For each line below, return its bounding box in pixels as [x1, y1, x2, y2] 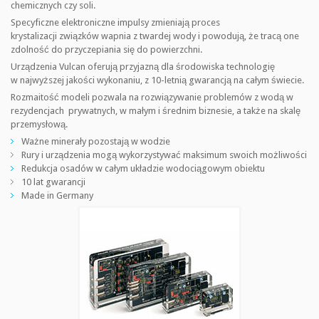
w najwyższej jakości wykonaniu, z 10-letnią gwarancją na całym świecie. [11, 75, 304, 85]
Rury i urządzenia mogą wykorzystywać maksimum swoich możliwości [21, 150, 307, 160]
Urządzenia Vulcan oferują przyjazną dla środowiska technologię [11, 61, 275, 72]
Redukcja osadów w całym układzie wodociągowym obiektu [21, 163, 265, 174]
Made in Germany [21, 190, 93, 201]
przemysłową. [11, 119, 68, 130]
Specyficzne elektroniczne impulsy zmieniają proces [11, 17, 220, 28]
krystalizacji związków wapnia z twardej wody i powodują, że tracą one [11, 31, 299, 41]
